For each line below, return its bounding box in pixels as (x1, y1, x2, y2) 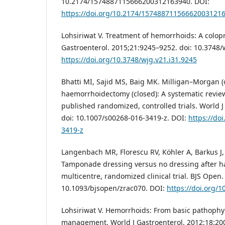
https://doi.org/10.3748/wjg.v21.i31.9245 (61, 55, 197, 65)
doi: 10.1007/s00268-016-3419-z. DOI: (61, 113, 188, 123)
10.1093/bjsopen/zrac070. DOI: (61, 183, 167, 193)
